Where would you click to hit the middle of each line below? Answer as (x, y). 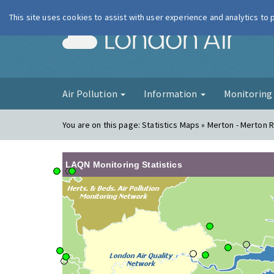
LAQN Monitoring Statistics (124, 165)
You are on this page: (102, 125)
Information (171, 94)
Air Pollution (91, 94)
